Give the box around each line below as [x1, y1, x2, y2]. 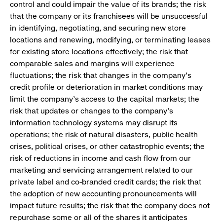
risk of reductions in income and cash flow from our [10, 153, 191, 163]
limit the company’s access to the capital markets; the [10, 94, 199, 104]
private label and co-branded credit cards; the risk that [10, 177, 201, 187]
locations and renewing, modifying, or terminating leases [10, 35, 211, 45]
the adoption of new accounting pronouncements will [10, 189, 197, 199]
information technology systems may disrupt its [10, 118, 178, 128]
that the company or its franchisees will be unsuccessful [10, 11, 208, 21]
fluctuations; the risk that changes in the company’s [10, 71, 191, 80]
